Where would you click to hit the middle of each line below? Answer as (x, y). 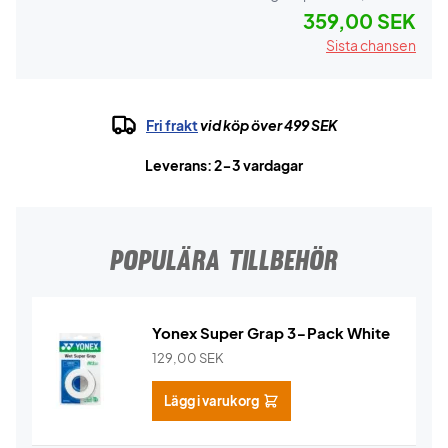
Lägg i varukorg (211, 400)
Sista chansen (371, 45)
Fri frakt (172, 125)
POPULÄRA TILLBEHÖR (224, 260)
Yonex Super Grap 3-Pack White (271, 332)
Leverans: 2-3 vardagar (224, 165)
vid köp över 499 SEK (268, 125)
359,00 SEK (359, 20)
